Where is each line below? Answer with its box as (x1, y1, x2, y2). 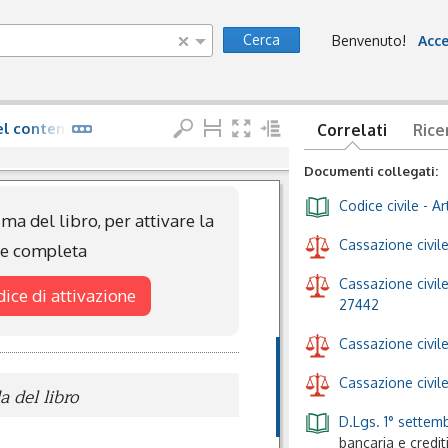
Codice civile (339, 197, 419, 214)
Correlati (317, 120, 387, 140)
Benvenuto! (332, 32, 418, 49)
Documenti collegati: (304, 163, 441, 179)
